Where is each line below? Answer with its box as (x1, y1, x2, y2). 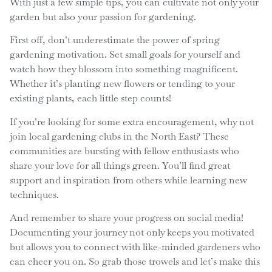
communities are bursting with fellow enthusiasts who (9, 144, 239, 157)
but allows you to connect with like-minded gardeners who (9, 240, 260, 254)
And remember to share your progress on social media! (9, 211, 243, 225)
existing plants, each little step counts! (9, 92, 171, 105)
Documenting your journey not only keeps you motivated (9, 226, 254, 239)
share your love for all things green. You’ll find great (9, 158, 230, 172)
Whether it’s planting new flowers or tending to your (9, 77, 235, 90)
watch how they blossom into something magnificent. (9, 63, 238, 76)
